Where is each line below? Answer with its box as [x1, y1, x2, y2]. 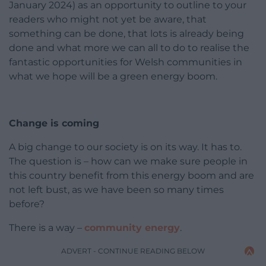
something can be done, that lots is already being [9, 28, 244, 40]
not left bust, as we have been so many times [9, 184, 224, 196]
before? [9, 198, 45, 210]
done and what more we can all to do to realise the [9, 42, 249, 54]
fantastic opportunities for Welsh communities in [9, 56, 242, 68]
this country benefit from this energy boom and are [9, 170, 254, 182]
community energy [84, 222, 180, 234]
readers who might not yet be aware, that [9, 14, 207, 26]
